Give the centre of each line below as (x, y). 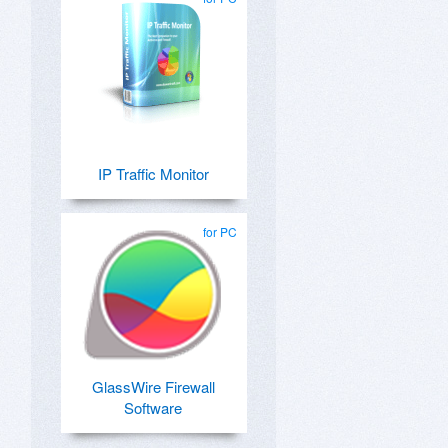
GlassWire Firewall (153, 386)
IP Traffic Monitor (153, 173)
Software (153, 407)
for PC (220, 231)
